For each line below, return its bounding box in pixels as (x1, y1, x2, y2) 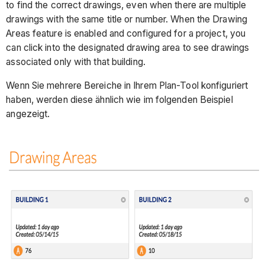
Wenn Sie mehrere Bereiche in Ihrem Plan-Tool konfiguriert (6, 79, 248, 91)
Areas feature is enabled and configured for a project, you (6, 28, 246, 40)
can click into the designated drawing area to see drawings (6, 42, 250, 54)
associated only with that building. (6, 56, 148, 68)
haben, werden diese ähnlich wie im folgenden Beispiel (6, 93, 233, 105)
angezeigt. (6, 108, 50, 119)
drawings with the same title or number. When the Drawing (6, 14, 247, 25)
